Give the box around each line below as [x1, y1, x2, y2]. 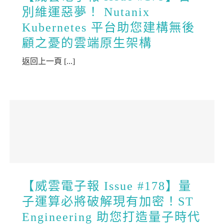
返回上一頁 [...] [22, 57, 75, 66]
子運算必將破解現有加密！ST [22, 194, 194, 208]
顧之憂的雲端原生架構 [22, 36, 152, 50]
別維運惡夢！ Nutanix [22, 5, 150, 19]
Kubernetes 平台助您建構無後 [22, 20, 195, 34]
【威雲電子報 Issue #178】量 [22, 179, 192, 193]
